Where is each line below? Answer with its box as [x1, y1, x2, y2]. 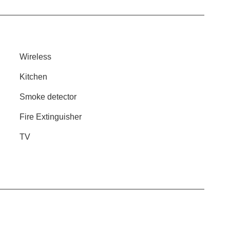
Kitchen [20, 72, 47, 81]
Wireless [20, 52, 51, 61]
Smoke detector [20, 92, 76, 101]
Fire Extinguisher [20, 112, 82, 121]
